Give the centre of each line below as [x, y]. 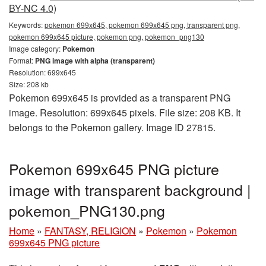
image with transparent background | [130, 189]
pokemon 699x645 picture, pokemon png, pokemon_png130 [107, 36]
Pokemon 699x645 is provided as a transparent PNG [120, 97]
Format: [22, 60]
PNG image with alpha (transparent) [95, 60]
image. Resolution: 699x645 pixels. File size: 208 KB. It [125, 112]
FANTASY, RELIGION [90, 230]
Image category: [36, 48]
